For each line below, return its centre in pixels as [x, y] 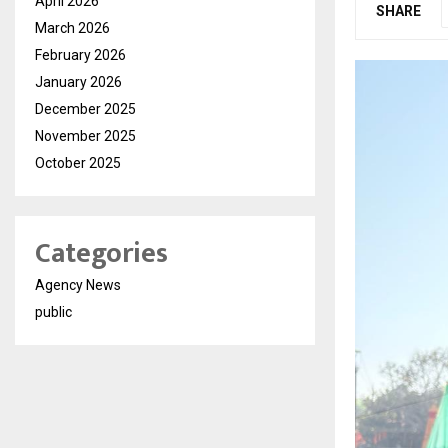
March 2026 [72, 28]
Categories [101, 253]
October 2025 [78, 163]
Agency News [78, 285]
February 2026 [80, 55]
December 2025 [85, 109]
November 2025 [85, 136]
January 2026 [78, 82]
